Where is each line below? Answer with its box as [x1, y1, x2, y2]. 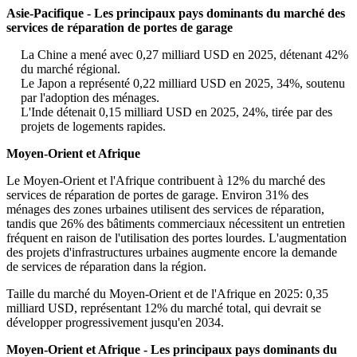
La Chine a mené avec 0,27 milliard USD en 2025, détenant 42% [21, 48, 348, 62]
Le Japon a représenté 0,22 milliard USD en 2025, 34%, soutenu [21, 76, 345, 91]
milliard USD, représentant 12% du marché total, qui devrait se [6, 301, 321, 316]
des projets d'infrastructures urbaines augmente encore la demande [6, 245, 337, 260]
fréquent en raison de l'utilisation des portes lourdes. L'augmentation [6, 231, 347, 245]
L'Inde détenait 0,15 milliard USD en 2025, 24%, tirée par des [21, 105, 332, 120]
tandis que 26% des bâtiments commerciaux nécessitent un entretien [6, 217, 345, 231]
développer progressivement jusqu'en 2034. [6, 316, 224, 330]
